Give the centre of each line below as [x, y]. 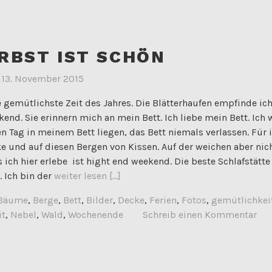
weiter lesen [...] [87, 176]
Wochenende [96, 215]
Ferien [163, 200]
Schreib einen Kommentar [200, 215]
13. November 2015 [42, 79]
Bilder [100, 200]
